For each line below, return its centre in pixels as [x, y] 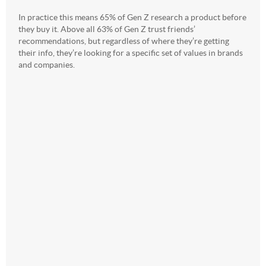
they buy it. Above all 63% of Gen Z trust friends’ [107, 29]
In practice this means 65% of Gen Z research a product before [132, 17]
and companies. [47, 64]
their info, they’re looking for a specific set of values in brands [131, 53]
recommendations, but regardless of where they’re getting [124, 41]
